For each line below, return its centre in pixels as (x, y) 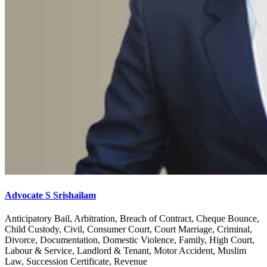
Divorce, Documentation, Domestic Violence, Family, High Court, (130, 240)
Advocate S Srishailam (50, 195)
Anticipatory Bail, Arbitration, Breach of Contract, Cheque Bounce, (132, 218)
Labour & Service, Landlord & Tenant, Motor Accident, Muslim (125, 250)
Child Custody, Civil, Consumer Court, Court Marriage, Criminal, (128, 229)
